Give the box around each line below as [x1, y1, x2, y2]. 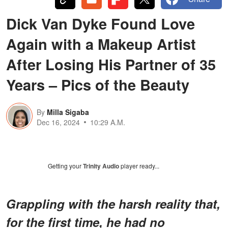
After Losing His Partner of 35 [6, 53, 216, 75]
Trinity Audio [83, 161, 119, 170]
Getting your [48, 161, 83, 170]
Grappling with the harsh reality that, [6, 194, 220, 212]
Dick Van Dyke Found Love [6, 12, 195, 34]
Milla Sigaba [47, 106, 89, 117]
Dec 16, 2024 [37, 117, 80, 127]
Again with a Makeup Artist [6, 33, 196, 54]
